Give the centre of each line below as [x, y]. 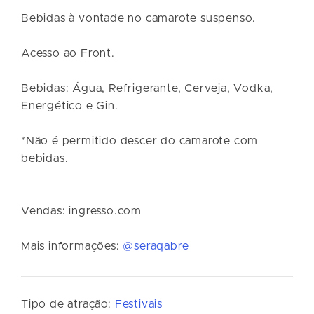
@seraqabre [156, 246]
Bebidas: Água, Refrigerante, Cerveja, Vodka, [148, 88]
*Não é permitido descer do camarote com [140, 141]
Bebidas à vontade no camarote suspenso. [139, 18]
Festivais [139, 304]
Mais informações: [72, 246]
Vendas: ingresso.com [81, 211]
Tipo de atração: [66, 304]
